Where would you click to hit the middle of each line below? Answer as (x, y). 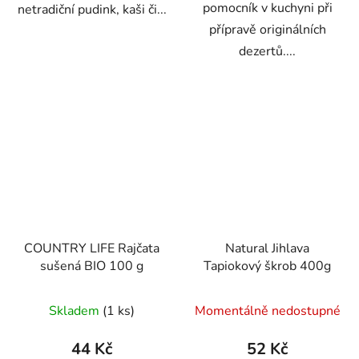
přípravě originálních (267, 30)
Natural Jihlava (267, 248)
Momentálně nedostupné (267, 311)
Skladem (76, 311)
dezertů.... (267, 52)
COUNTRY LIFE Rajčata (92, 248)
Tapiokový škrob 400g (267, 266)
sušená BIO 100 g (92, 266)
